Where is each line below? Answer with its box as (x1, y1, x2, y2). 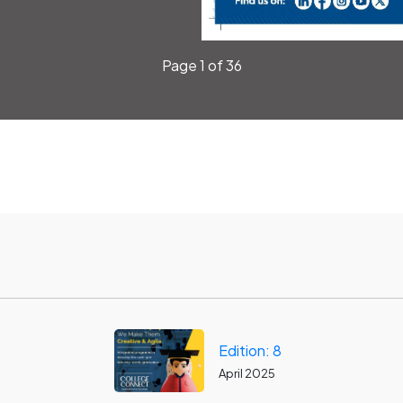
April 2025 (218, 365, 275, 381)
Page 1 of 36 (161, 56, 242, 75)
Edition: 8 (218, 340, 282, 360)
